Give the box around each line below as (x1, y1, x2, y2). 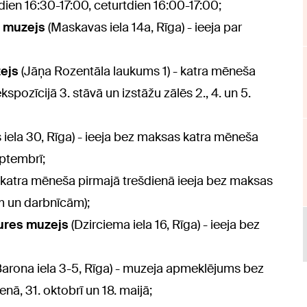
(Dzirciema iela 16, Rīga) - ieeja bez (71, 217, 260, 234)
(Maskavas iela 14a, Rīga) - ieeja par (45, 19, 242, 36)
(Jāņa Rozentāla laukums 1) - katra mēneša (19, 63, 256, 80)
